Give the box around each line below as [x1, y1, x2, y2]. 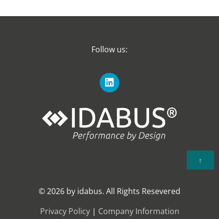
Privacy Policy [40, 205, 90, 217]
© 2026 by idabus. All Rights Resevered [39, 185, 180, 197]
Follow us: [91, 44, 128, 55]
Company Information [98, 205, 179, 217]
